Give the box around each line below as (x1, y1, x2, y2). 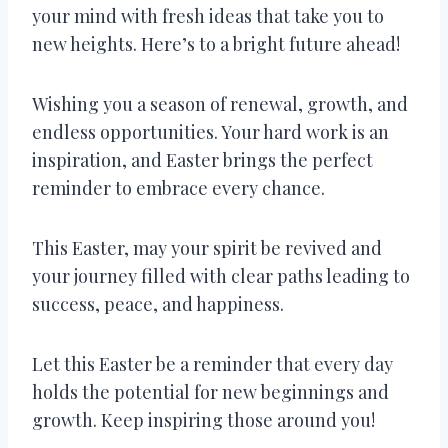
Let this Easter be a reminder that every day (32, 351, 393, 376)
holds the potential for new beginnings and (32, 379, 389, 404)
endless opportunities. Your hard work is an (32, 119, 389, 144)
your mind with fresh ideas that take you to (32, 3, 384, 28)
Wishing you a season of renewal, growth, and (32, 91, 408, 116)
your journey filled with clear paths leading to (32, 263, 410, 288)
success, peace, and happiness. (32, 291, 284, 316)
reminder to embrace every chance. (32, 175, 325, 200)
